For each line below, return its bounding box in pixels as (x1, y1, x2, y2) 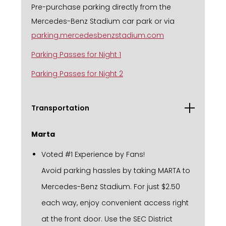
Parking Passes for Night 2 (31, 68, 123, 79)
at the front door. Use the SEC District (41, 213, 173, 224)
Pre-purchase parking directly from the (31, 2, 171, 12)
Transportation (31, 102, 89, 113)
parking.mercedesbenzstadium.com (31, 30, 164, 40)
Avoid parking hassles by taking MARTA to (41, 165, 190, 176)
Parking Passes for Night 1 (31, 49, 121, 60)
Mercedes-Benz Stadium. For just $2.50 (41, 181, 180, 192)
